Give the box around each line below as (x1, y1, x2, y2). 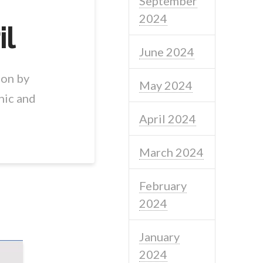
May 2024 (139, 77, 193, 92)
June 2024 (139, 44, 195, 59)
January (139, 229, 180, 244)
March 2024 (139, 144, 204, 159)
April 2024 (139, 111, 197, 126)
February (139, 178, 187, 193)
